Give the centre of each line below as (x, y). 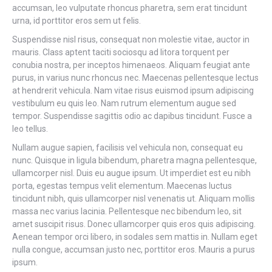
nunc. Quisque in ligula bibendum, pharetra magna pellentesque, (134, 160)
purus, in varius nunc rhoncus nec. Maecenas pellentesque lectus (135, 78)
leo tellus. (30, 129)
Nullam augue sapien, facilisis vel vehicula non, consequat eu (127, 148)
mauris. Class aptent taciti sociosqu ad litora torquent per (121, 52)
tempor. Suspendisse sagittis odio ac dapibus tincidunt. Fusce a (132, 116)
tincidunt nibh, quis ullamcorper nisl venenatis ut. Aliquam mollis (134, 199)
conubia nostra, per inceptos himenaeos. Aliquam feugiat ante (131, 65)
